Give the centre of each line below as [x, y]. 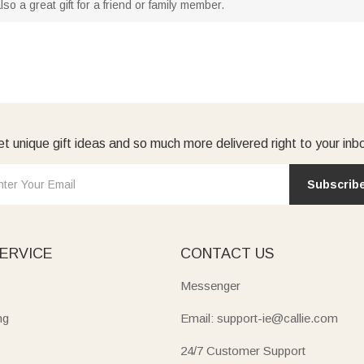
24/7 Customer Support [243, 350]
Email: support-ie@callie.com [259, 318]
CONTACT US [227, 253]
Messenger [210, 285]
